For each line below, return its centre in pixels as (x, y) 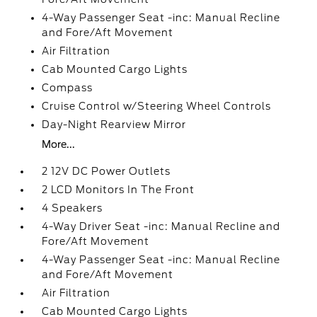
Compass (68, 88)
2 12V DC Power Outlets (106, 171)
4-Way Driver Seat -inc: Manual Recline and (161, 226)
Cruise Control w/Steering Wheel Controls (157, 106)
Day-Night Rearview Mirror (114, 125)
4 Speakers (73, 208)
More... (59, 144)
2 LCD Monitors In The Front (119, 190)
